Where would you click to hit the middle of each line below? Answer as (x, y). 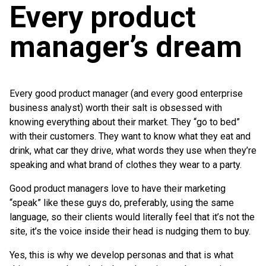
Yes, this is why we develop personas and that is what (121, 255)
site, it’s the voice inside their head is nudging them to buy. (130, 231)
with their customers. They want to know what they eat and (130, 136)
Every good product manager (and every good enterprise (126, 93)
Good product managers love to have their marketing (118, 188)
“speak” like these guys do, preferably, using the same (122, 202)
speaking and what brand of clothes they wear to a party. (126, 164)
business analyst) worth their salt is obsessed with (116, 107)
